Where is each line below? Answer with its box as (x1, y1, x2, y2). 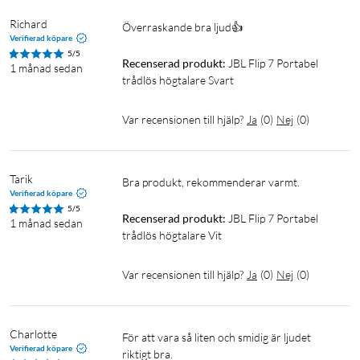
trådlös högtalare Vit (122, 228, 222, 243)
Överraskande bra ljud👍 (131, 20, 243, 35)
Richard (10, 17, 47, 31)
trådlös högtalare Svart (122, 73, 234, 88)
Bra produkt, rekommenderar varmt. (129, 175, 300, 190)
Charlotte (10, 327, 57, 342)
